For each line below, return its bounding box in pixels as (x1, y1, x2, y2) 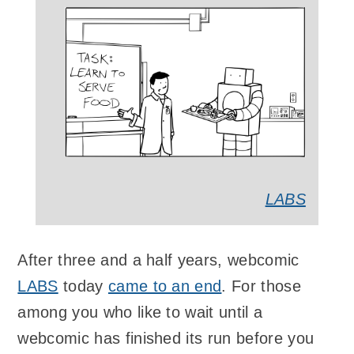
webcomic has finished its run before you (17, 329, 314, 347)
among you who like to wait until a (17, 303, 263, 321)
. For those (221, 277, 301, 295)
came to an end (107, 277, 222, 295)
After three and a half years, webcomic (17, 250, 299, 269)
